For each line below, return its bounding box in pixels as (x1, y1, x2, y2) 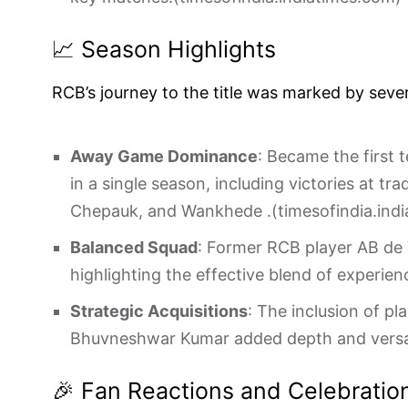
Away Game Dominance (70, 147, 258, 166)
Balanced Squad (70, 238, 198, 257)
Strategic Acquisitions (70, 301, 248, 321)
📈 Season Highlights (52, 36, 276, 63)
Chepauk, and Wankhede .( (70, 201, 278, 220)
